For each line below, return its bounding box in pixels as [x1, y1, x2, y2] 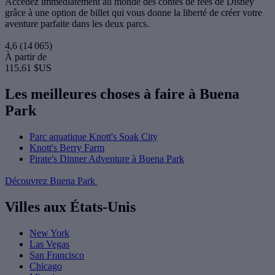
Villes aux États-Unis [5, 198, 136, 215]
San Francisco [29, 249, 84, 260]
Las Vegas [29, 238, 69, 249]
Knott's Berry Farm [29, 142, 104, 153]
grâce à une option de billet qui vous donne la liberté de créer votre [5, 7, 262, 18]
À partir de [5, 52, 47, 63]
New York [29, 227, 69, 238]
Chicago [29, 260, 62, 271]
